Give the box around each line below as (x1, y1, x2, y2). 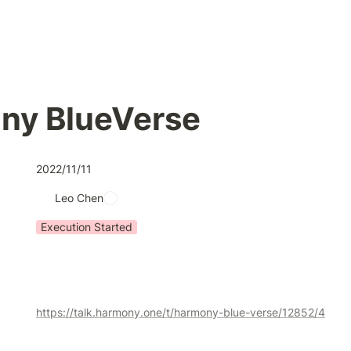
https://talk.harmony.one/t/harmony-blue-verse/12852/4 (36, 306, 325, 319)
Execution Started (41, 220, 132, 233)
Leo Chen (55, 191, 103, 204)
